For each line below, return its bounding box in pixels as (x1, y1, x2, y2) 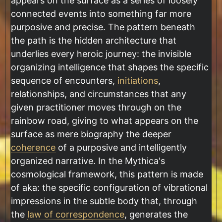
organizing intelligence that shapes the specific (11, 62, 209, 73)
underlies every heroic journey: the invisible (11, 49, 191, 59)
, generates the (124, 209, 188, 220)
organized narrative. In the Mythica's (11, 156, 165, 166)
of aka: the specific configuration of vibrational (11, 182, 208, 193)
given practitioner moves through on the (11, 102, 181, 113)
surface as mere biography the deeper (11, 129, 171, 140)
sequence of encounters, (11, 75, 117, 86)
